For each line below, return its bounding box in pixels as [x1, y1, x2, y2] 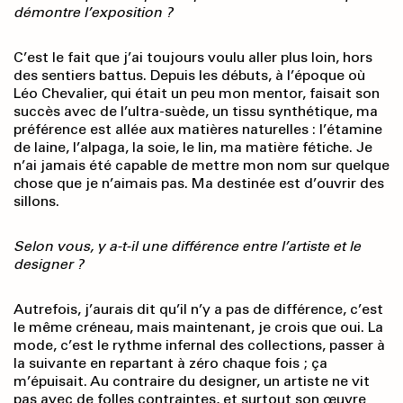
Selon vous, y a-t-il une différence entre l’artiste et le [13, 237, 361, 255]
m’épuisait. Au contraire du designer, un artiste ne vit [13, 372, 370, 390]
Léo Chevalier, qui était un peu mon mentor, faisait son [13, 85, 380, 103]
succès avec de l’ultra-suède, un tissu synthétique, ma [13, 103, 378, 121]
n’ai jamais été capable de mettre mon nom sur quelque [13, 157, 390, 175]
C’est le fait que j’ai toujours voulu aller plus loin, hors [13, 49, 372, 67]
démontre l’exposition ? [13, 4, 173, 22]
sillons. [13, 193, 59, 210]
